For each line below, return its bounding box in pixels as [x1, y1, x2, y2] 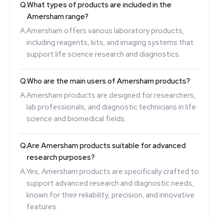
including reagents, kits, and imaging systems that [26, 37, 194, 47]
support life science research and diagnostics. [26, 49, 180, 59]
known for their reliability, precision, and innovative [26, 190, 195, 200]
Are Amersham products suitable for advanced [27, 140, 186, 151]
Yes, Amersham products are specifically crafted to [26, 166, 199, 176]
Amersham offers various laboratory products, [26, 25, 184, 36]
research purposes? [27, 152, 95, 162]
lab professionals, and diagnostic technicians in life [26, 102, 196, 112]
